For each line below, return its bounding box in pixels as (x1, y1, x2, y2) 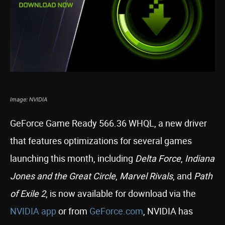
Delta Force (135, 152, 181, 164)
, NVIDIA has (143, 205, 193, 217)
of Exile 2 (10, 187, 46, 199)
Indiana (185, 152, 214, 164)
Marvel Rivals (120, 170, 173, 182)
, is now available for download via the (46, 187, 196, 199)
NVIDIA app (10, 205, 56, 217)
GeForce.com (89, 205, 143, 217)
